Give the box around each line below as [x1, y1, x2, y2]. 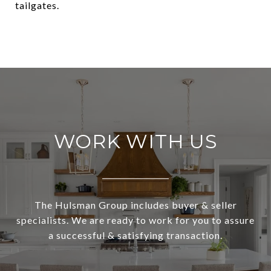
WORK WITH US [53, 129, 218, 153]
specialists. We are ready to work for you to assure [16, 214, 255, 226]
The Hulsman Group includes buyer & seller [34, 198, 237, 211]
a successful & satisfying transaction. [48, 229, 223, 241]
